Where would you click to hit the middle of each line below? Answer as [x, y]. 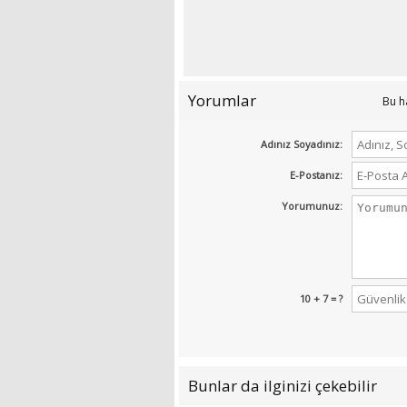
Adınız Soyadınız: [302, 144]
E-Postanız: [316, 175]
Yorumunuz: [312, 206]
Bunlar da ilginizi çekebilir [283, 386]
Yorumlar [222, 101]
